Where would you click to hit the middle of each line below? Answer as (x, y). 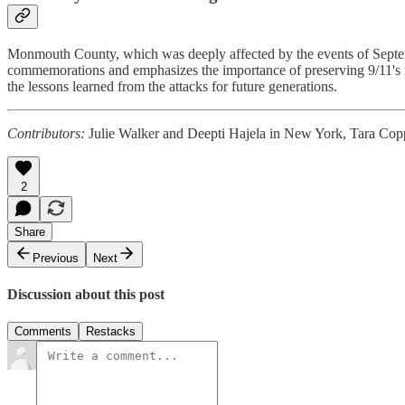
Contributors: (46, 133)
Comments (43, 332)
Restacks (111, 332)
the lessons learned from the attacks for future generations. (172, 86)
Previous (56, 258)
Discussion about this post (86, 295)
